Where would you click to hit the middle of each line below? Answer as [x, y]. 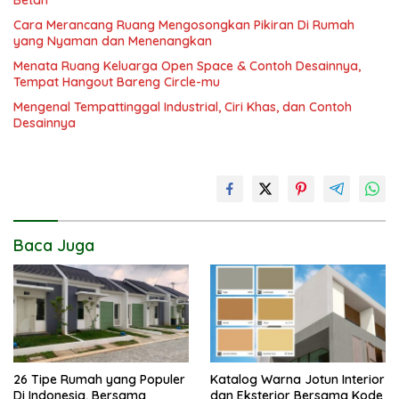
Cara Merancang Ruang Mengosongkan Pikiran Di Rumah [184, 24]
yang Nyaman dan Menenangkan [113, 41]
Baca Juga [54, 245]
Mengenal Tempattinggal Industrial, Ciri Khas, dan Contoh [183, 106]
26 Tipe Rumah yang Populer [99, 380]
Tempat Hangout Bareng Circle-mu [117, 81]
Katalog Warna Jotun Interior [297, 380]
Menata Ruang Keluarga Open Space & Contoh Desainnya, [187, 65]
